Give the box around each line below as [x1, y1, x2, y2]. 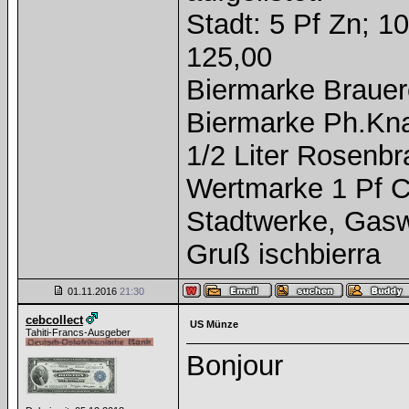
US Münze [190, 319, 238, 330]
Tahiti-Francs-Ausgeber [26, 327, 131, 338]
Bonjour [186, 350, 283, 382]
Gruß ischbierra [186, 238, 381, 270]
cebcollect [26, 313, 83, 327]
